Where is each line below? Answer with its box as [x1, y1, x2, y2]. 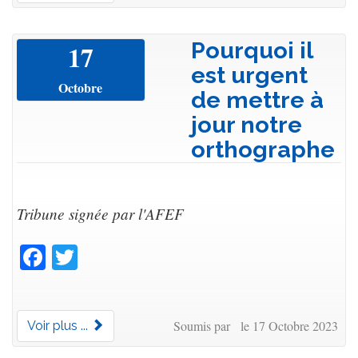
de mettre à [191, 86, 324, 113]
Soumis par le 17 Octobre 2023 [173, 316, 338, 334]
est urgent [191, 61, 308, 89]
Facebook [46, 235, 144, 270]
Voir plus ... [27, 317, 91, 333]
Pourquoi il [191, 36, 312, 64]
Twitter [78, 235, 151, 270]
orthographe [191, 135, 335, 163]
